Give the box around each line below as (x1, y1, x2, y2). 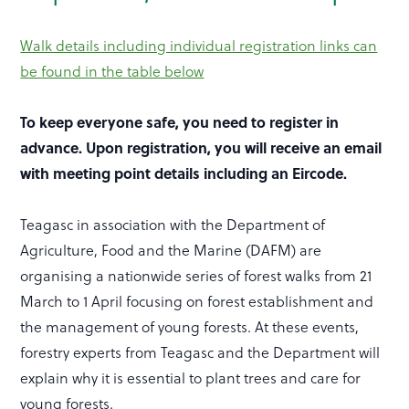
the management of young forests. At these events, (20, 317, 360, 338)
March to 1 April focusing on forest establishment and (20, 291, 374, 312)
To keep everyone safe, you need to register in (20, 111, 340, 133)
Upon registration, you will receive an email (86, 137, 383, 159)
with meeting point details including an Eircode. (20, 163, 348, 184)
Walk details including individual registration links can (20, 36, 378, 57)
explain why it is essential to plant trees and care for (20, 368, 362, 389)
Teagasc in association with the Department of (20, 215, 326, 236)
